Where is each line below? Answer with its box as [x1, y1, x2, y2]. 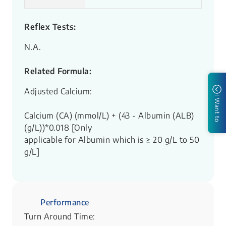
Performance [40, 197, 89, 208]
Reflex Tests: [24, 22, 76, 32]
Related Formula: [24, 66, 91, 77]
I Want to [213, 94, 221, 123]
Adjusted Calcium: [24, 86, 92, 97]
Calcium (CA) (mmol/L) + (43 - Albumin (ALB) [24, 110, 194, 121]
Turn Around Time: [24, 211, 95, 222]
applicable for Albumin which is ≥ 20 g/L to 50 [24, 135, 199, 145]
